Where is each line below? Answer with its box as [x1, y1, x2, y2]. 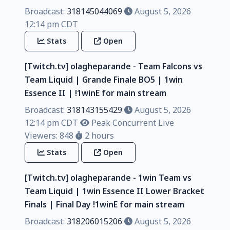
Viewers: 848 [25, 129, 73, 141]
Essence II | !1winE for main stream [25, 87, 166, 99]
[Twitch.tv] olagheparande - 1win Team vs [25, 171, 191, 183]
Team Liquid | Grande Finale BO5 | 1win [25, 73, 183, 85]
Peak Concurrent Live [89, 117, 174, 128]
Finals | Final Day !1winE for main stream [25, 198, 184, 210]
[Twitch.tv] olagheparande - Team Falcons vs [25, 60, 202, 72]
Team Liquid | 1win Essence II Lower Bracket [25, 185, 204, 197]
